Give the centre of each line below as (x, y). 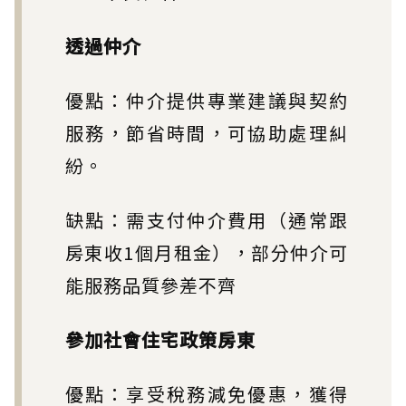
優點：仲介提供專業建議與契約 (207, 100)
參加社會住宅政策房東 (160, 339)
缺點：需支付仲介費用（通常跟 (207, 219)
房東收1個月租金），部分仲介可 (207, 252)
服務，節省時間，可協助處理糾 (207, 132)
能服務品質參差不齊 (151, 285)
